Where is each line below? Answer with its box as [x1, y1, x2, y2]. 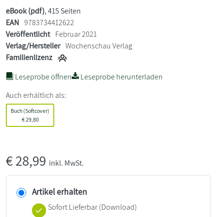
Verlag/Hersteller [6, 41, 60, 51]
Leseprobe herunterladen [79, 72, 163, 82]
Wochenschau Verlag [65, 41, 132, 51]
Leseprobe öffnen [14, 72, 72, 82]
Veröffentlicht [6, 29, 50, 39]
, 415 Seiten [45, 6, 81, 16]
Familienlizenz [6, 52, 52, 62]
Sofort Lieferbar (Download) [47, 202, 137, 212]
